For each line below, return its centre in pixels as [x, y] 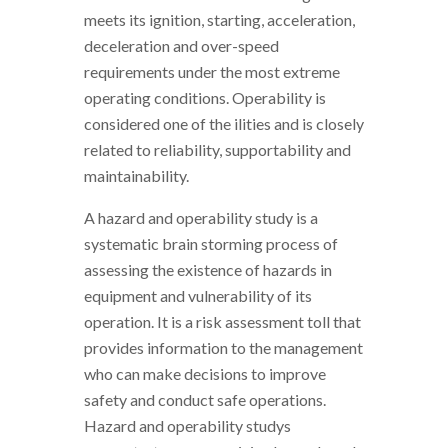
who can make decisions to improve [205, 374]
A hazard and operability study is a [201, 218]
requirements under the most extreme [212, 72]
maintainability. [136, 176]
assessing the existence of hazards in [208, 270]
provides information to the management [223, 348]
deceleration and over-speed [181, 46]
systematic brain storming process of [211, 244]
